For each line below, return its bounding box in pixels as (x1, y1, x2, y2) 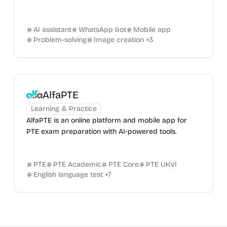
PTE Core (108, 160, 139, 169)
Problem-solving (33, 35, 87, 44)
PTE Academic (53, 160, 101, 169)
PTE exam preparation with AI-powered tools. (26, 127, 176, 136)
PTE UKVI (145, 160, 177, 169)
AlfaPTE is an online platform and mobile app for (26, 116, 187, 125)
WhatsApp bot (78, 25, 126, 34)
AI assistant (33, 25, 71, 34)
